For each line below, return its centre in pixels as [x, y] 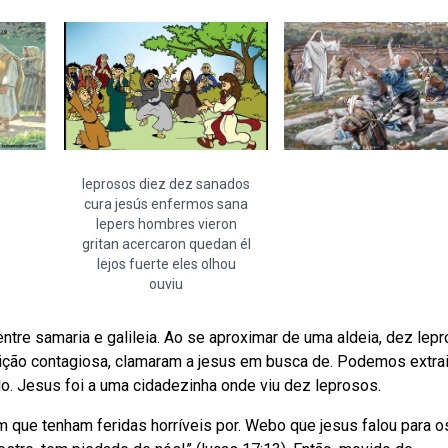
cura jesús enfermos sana [166, 204]
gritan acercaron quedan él [166, 244]
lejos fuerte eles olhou [166, 264]
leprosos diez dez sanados [166, 184]
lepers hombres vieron [166, 224]
